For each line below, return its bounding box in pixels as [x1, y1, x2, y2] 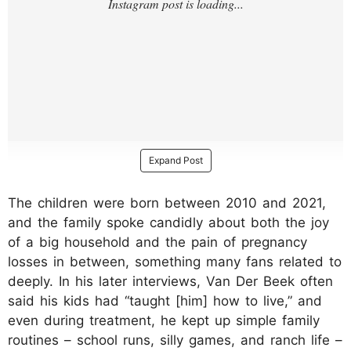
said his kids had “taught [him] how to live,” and [8, 293, 322, 309]
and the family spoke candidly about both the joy [8, 215, 329, 231]
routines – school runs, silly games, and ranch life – [8, 332, 342, 349]
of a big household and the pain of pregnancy [8, 234, 307, 251]
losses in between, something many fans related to [8, 254, 342, 270]
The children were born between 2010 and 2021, [8, 195, 326, 212]
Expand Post [148, 154, 203, 167]
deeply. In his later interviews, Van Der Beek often [8, 273, 333, 290]
